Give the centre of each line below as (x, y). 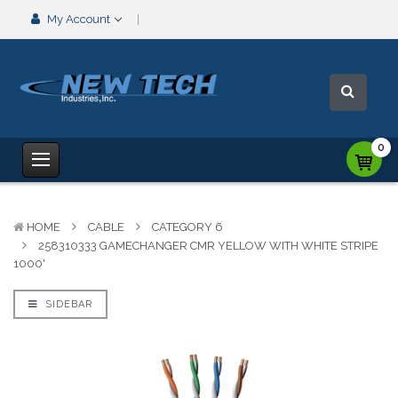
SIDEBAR (67, 304)
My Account (79, 19)
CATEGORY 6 (187, 227)
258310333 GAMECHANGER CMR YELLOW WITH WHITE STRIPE (208, 246)
